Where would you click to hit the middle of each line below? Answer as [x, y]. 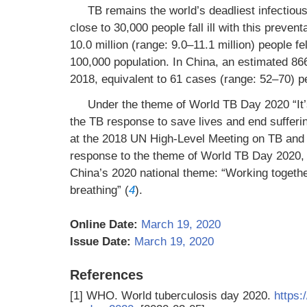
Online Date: [104, 224]
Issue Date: [100, 242]
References [107, 275]
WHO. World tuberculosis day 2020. [180, 296]
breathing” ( [99, 190]
